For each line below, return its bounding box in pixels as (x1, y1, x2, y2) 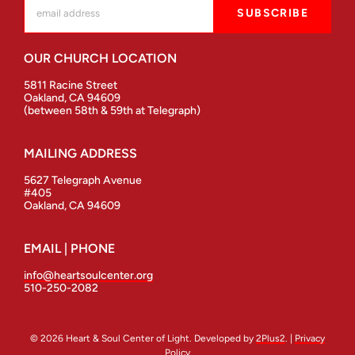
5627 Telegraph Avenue (23, 173, 142, 187)
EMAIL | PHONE (23, 240, 115, 256)
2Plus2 (256, 332, 285, 344)
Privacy (295, 332, 325, 344)
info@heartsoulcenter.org (23, 268, 153, 282)
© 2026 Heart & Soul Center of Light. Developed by (30, 332, 256, 344)
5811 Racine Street (23, 78, 117, 92)
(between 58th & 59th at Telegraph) (23, 103, 200, 117)
